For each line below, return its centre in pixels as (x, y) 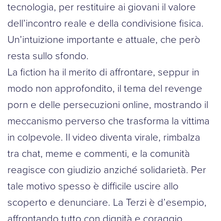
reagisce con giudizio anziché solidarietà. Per (107, 169)
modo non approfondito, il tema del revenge (105, 88)
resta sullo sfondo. (48, 55)
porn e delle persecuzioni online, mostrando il (108, 104)
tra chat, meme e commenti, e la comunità (99, 153)
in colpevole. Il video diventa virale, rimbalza (104, 137)
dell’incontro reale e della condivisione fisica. (106, 23)
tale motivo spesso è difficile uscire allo (93, 186)
